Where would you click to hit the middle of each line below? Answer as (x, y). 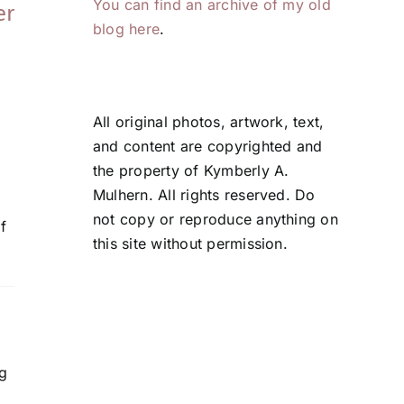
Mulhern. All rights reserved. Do (204, 195)
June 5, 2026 (96, 37)
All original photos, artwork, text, (209, 122)
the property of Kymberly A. (191, 171)
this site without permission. (190, 244)
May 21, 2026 (297, 37)
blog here (127, 29)
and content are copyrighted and (208, 147)
